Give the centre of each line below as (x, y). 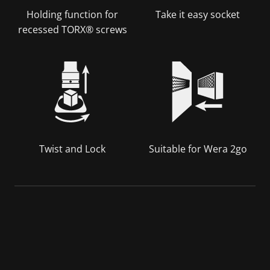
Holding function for (72, 14)
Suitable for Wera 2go (198, 149)
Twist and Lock (72, 149)
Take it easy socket (198, 14)
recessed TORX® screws (72, 29)
